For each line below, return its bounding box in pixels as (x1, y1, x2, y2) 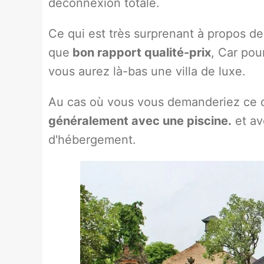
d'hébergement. (48, 132, 136, 147)
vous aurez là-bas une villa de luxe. (48, 64, 246, 78)
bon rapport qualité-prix (70, 45, 211, 60)
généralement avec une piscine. (48, 113, 232, 128)
